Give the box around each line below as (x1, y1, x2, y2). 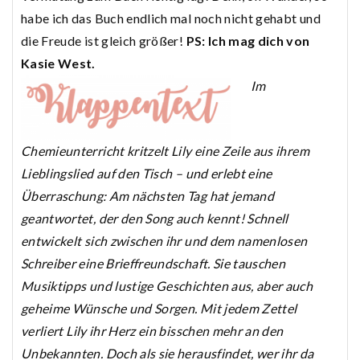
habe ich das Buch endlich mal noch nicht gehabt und (21, 10, 321, 27)
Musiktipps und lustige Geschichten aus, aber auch (21, 278, 313, 294)
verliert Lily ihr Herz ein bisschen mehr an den (21, 323, 284, 339)
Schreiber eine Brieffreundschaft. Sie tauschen (21, 256, 286, 272)
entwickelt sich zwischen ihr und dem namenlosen (21, 233, 308, 249)
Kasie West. (21, 55, 96, 72)
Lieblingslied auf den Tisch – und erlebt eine (21, 166, 272, 182)
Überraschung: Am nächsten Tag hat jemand (21, 188, 275, 204)
